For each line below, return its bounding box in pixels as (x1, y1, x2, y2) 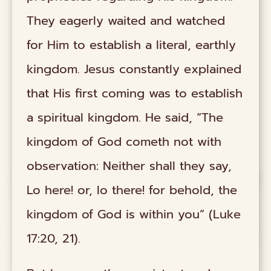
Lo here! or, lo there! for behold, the (27, 180, 238, 199)
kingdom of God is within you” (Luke (27, 204, 241, 223)
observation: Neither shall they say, (27, 156, 232, 175)
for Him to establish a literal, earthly (27, 35, 237, 54)
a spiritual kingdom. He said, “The (27, 108, 224, 126)
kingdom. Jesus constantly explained (27, 59, 242, 78)
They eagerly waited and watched (27, 11, 226, 30)
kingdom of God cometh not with (27, 132, 222, 151)
